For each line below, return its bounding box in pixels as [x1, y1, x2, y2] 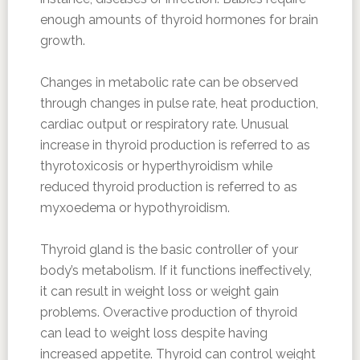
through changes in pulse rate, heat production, [39, 96, 318, 111]
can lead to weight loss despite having [39, 325, 268, 341]
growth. [39, 33, 85, 48]
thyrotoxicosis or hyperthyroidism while [39, 158, 272, 174]
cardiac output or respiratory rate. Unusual [39, 117, 288, 132]
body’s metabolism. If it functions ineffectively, [39, 263, 312, 278]
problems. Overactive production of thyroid [39, 305, 297, 320]
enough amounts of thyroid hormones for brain [39, 12, 318, 27]
